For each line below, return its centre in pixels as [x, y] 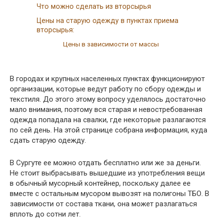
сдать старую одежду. [48, 140]
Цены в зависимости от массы [111, 44]
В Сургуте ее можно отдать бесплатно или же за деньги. [105, 163]
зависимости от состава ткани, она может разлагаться [103, 204]
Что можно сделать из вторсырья [94, 7]
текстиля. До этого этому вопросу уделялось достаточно [108, 99]
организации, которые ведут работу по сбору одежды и [105, 89]
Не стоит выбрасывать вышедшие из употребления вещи [107, 173]
